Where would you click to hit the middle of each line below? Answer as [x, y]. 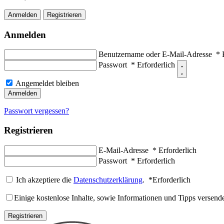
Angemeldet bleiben [47, 83]
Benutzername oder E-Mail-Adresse [157, 54]
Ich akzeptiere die [45, 179]
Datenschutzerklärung [108, 179]
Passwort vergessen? [36, 111]
